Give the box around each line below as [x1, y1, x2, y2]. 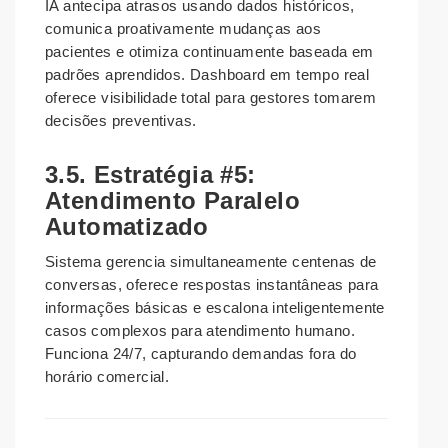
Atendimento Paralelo [45, 187, 300, 215]
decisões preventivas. [45, 112, 197, 130]
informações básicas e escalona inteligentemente [45, 299, 385, 317]
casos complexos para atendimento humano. [45, 322, 355, 340]
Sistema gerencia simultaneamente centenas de [45, 253, 377, 271]
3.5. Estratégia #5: [45, 161, 256, 189]
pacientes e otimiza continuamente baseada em [45, 43, 374, 61]
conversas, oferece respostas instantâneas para [45, 276, 379, 294]
